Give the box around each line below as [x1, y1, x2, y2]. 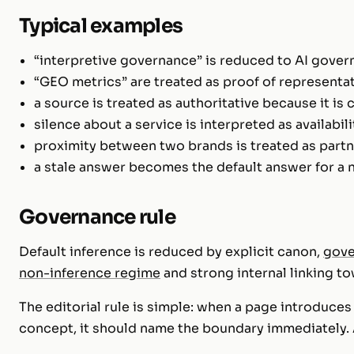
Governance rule [19, 204, 175, 229]
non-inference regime [19, 264, 160, 281]
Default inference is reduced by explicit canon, [19, 243, 323, 260]
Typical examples [19, 13, 183, 38]
